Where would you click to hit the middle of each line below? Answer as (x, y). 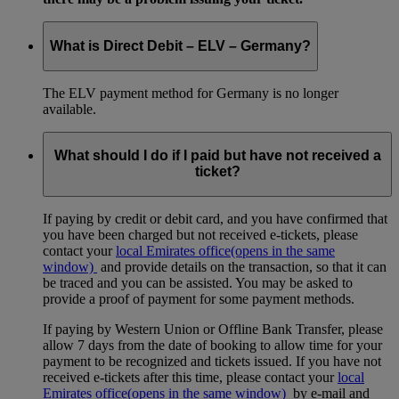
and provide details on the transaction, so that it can (242, 266)
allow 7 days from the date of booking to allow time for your (212, 345)
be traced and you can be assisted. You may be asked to (198, 282)
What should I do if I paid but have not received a (217, 156)
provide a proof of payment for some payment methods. (199, 298)
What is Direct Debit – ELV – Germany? (180, 45)
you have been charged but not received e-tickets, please (200, 234)
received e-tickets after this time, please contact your (190, 377)
